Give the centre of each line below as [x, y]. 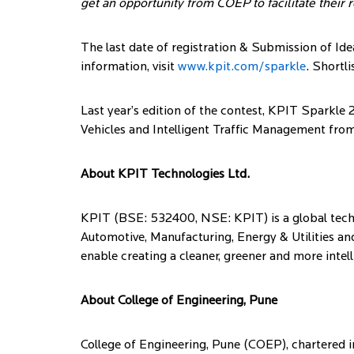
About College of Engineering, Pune [179, 301]
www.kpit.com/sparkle [242, 67]
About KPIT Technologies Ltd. [165, 175]
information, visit [129, 67]
